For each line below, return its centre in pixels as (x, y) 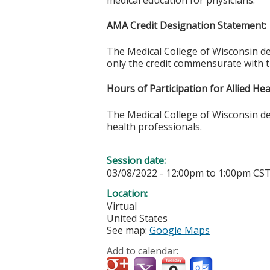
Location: (128, 193)
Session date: (137, 160)
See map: (128, 230)
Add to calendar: (144, 250)
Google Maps (180, 230)
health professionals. (155, 126)
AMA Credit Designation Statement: (187, 26)
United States (137, 218)
